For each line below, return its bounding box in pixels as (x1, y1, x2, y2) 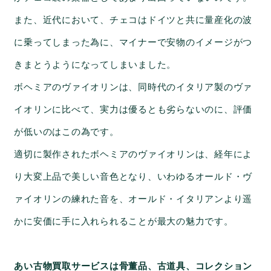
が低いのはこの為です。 (14, 126, 119, 138)
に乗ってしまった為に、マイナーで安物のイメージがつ (14, 37, 253, 48)
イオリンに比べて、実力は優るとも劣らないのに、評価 (14, 104, 253, 116)
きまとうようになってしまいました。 (14, 59, 177, 71)
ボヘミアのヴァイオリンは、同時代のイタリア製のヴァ (14, 82, 253, 93)
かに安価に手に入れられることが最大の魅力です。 (14, 216, 233, 227)
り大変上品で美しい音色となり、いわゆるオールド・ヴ (14, 171, 253, 183)
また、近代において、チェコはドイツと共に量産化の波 (14, 15, 253, 26)
